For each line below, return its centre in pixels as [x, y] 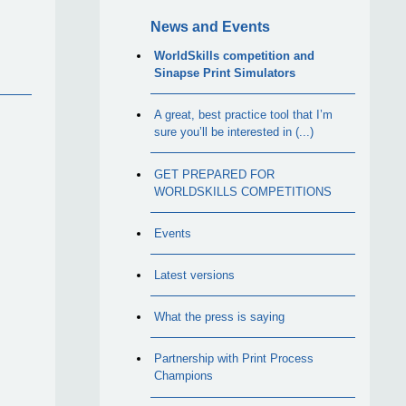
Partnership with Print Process [234, 359]
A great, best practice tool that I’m [244, 115]
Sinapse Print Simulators [225, 73]
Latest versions [195, 275]
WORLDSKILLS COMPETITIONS [243, 191]
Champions [184, 376]
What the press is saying [220, 317]
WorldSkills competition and [235, 56]
